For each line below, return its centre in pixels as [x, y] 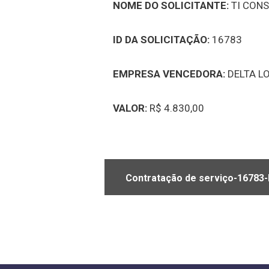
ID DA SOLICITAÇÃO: [162, 40]
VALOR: [130, 108]
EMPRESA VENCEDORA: [171, 74]
